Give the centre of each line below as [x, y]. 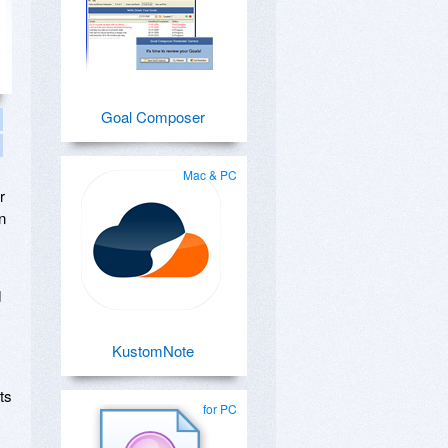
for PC [220, 408]
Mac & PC [210, 174]
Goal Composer [153, 116]
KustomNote [153, 350]
